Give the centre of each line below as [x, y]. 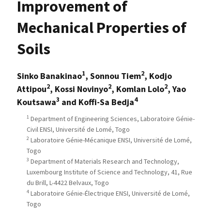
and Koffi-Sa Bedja [97, 102]
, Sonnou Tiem [113, 76]
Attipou [32, 89]
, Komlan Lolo [138, 89]
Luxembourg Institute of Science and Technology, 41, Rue [109, 172]
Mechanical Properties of [102, 28]
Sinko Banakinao [49, 76]
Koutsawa [37, 102]
